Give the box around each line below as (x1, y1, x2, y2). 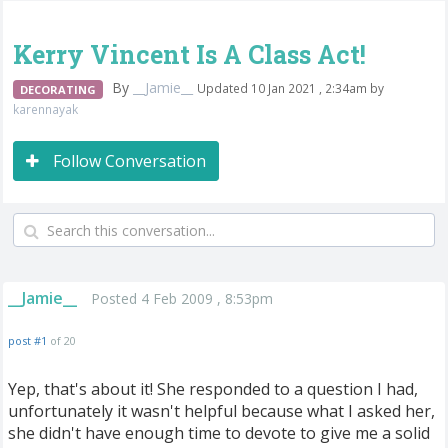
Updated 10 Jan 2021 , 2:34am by (197, 80, 384, 96)
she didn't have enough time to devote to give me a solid (8, 422, 430, 444)
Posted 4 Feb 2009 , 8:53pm (91, 289, 273, 308)
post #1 (8, 333, 47, 348)
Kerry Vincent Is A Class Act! (13, 38, 366, 71)
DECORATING (20, 81, 96, 97)
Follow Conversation (49, 150, 206, 173)
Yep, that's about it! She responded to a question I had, (8, 378, 418, 400)
